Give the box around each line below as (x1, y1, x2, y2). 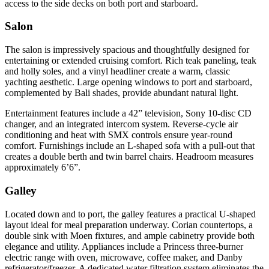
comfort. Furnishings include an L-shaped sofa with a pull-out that (5, 141, 255, 151)
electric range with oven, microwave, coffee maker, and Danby (5, 252, 243, 262)
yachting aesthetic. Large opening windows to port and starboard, (5, 77, 252, 88)
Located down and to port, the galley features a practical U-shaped (5, 208, 256, 219)
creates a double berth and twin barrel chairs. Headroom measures (5, 151, 253, 162)
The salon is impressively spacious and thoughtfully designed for (5, 44, 249, 55)
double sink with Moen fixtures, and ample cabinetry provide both (5, 230, 255, 241)
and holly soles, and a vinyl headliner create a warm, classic (5, 66, 230, 77)
